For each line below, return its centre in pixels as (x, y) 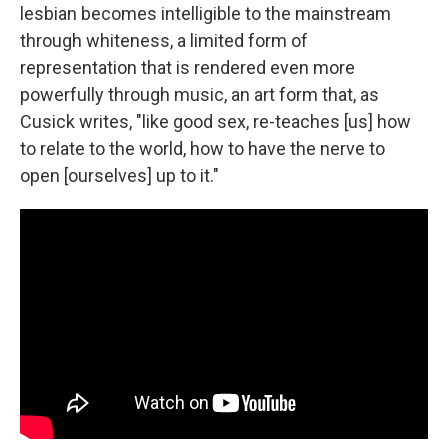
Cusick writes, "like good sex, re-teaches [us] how (215, 121)
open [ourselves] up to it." (119, 175)
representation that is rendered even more (187, 67)
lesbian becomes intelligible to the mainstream (205, 13)
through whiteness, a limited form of (164, 40)
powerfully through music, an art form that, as (199, 94)
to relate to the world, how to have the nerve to (202, 148)
